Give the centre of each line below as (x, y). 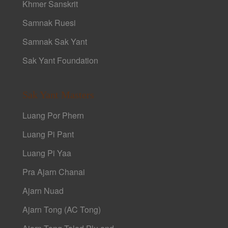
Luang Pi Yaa (47, 153)
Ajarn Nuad (43, 191)
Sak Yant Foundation (61, 61)
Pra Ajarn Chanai (54, 172)
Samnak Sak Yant (55, 42)
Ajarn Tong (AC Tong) (62, 210)
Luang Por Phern (53, 116)
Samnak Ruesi (49, 23)
